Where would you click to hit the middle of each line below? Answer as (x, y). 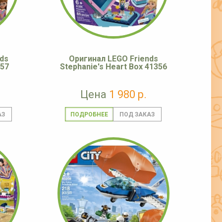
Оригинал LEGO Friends (113, 59)
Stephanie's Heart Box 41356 (113, 67)
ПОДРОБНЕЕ (89, 115)
